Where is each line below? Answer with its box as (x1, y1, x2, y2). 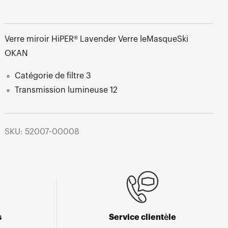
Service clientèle (109, 213, 176, 221)
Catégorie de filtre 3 (14, 71, 91, 80)
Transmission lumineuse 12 (14, 85, 118, 94)
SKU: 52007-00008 (4, 128, 79, 136)
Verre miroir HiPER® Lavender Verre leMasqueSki (4, 35, 188, 43)
